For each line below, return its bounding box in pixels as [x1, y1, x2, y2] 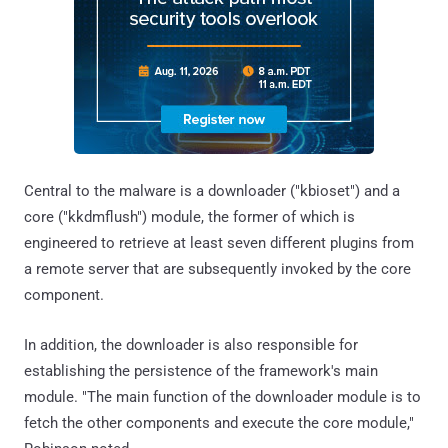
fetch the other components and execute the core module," [24, 413, 414, 432]
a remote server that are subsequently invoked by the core [24, 259, 411, 278]
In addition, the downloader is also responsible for [24, 335, 358, 354]
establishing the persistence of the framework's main [24, 361, 378, 380]
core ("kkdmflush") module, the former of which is [24, 207, 355, 226]
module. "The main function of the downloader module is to [24, 387, 421, 406]
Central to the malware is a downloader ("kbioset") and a [24, 181, 400, 200]
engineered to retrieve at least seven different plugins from [24, 233, 414, 252]
